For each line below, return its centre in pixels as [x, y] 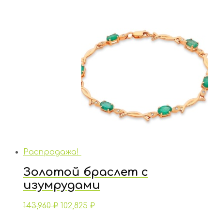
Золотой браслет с [86, 172]
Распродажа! [51, 152]
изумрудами [62, 186]
